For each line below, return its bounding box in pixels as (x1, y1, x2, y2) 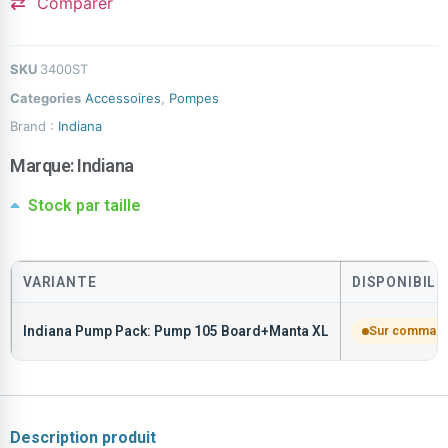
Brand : (10, 118, 58, 134)
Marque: (10, 155, 77, 176)
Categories (10, 90, 81, 106)
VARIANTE (23, 274, 97, 290)
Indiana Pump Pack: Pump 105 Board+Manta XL (23, 323, 329, 339)
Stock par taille (28, 196, 141, 215)
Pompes (169, 90, 219, 106)
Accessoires (85, 90, 161, 106)
